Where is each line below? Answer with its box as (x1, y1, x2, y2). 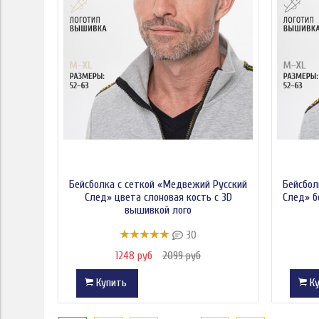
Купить (93, 276, 130, 289)
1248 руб (115, 249, 155, 262)
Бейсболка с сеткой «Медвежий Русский (69, 178, 247, 192)
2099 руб (162, 249, 201, 262)
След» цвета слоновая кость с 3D (84, 191, 232, 204)
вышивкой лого (125, 204, 192, 217)
